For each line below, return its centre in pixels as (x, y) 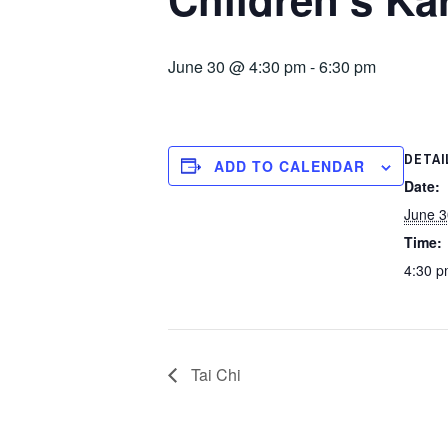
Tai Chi (214, 374)
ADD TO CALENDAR (289, 165)
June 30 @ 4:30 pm (237, 66)
